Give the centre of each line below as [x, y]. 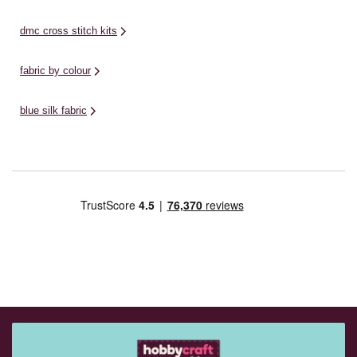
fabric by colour [55, 71]
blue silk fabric [53, 110]
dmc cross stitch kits [69, 31]
